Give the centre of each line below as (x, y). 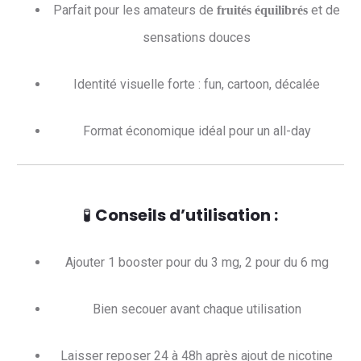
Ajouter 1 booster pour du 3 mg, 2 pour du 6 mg (197, 262)
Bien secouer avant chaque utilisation (197, 309)
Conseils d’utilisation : (187, 215)
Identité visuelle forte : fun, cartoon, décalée (197, 84)
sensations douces (197, 37)
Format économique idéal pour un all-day (197, 131)
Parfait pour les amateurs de (135, 10)
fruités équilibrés (262, 10)
